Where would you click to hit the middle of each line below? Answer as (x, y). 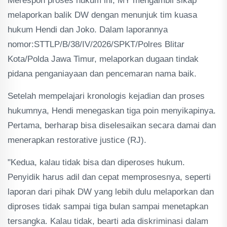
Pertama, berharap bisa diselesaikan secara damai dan (112, 125)
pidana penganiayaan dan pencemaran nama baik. (102, 74)
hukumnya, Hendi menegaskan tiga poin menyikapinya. (112, 111)
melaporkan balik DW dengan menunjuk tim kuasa (102, 15)
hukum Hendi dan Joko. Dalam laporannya (88, 30)
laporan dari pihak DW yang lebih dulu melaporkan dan (111, 192)
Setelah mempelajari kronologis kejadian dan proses (106, 96)
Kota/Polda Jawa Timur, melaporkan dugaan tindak (103, 59)
